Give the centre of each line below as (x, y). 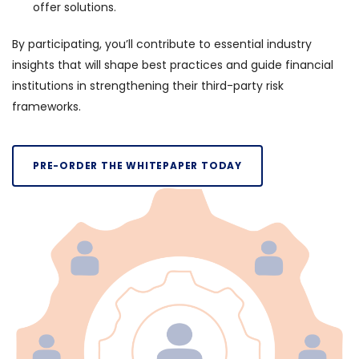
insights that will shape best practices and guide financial (173, 65)
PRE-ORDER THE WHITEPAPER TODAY (137, 165)
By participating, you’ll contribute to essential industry (162, 44)
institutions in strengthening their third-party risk (148, 86)
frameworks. (46, 107)
